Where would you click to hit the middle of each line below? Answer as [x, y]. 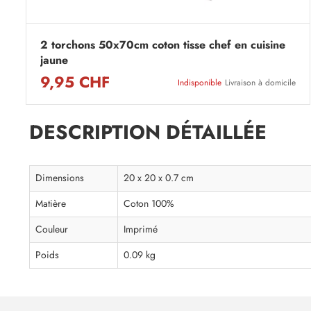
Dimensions [60, 178]
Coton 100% [149, 204]
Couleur [52, 230]
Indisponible [200, 83]
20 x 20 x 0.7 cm [159, 178]
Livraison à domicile [260, 83]
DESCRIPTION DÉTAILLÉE [148, 133]
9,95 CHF [75, 83]
